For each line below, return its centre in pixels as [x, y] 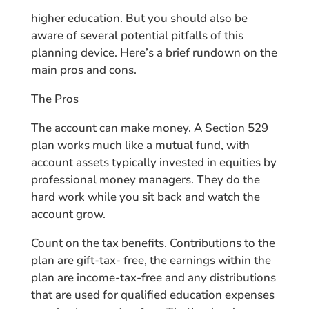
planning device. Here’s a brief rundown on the [154, 53]
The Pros [54, 99]
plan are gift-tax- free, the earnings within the [151, 260]
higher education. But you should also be [139, 18]
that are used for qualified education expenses [152, 295]
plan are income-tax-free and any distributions [153, 278]
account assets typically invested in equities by [153, 162]
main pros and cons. [83, 70]
